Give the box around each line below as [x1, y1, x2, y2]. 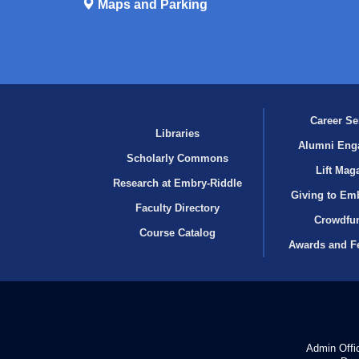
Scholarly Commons [127, 151, 229, 164]
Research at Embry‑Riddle [113, 176, 243, 189]
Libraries [155, 127, 200, 139]
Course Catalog [139, 226, 216, 239]
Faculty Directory [135, 201, 220, 214]
